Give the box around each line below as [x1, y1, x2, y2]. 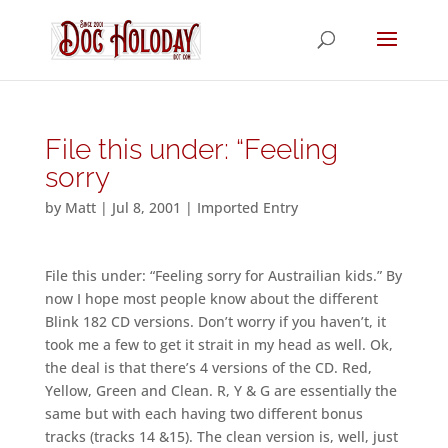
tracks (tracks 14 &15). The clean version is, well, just [44, 427, 398, 446]
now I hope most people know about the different [44, 289, 378, 308]
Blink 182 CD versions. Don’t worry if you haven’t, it [44, 312, 386, 331]
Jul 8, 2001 [111, 198, 181, 217]
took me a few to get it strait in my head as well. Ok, [44, 335, 393, 354]
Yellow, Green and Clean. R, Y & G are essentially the [44, 381, 397, 400]
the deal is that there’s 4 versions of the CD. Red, [44, 358, 372, 377]
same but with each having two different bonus [44, 404, 363, 423]
